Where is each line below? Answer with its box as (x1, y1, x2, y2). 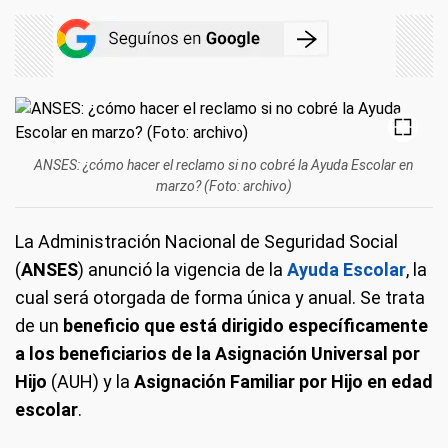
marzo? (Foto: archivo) (156, 178, 292, 194)
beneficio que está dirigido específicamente (59, 315, 428, 336)
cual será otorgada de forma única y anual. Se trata (15, 287, 425, 308)
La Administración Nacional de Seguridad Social (15, 231, 398, 252)
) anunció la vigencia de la (78, 259, 287, 280)
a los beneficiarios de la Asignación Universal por (15, 343, 420, 364)
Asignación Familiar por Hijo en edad (134, 371, 433, 392)
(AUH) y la (51, 371, 134, 392)
